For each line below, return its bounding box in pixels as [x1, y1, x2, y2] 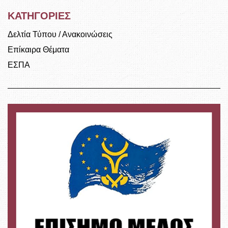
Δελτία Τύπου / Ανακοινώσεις [8, 30, 112, 39]
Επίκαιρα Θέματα [8, 45, 69, 54]
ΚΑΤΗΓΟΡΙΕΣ [8, 10, 71, 22]
